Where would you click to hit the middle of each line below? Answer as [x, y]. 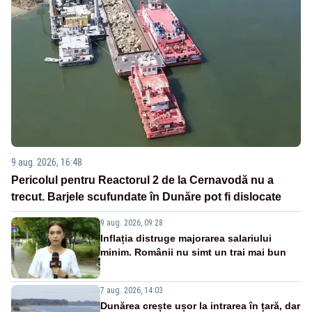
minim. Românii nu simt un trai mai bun [193, 252]
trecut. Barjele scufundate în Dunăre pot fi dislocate [146, 197]
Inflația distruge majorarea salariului [186, 239]
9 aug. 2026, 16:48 [47, 163]
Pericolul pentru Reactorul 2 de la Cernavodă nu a [142, 180]
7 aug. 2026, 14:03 [132, 291]
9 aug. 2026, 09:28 [132, 223]
